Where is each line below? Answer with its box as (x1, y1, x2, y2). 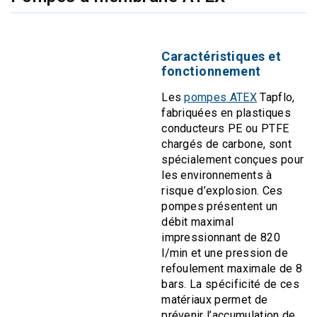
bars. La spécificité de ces (161, 277, 299, 291)
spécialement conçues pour (161, 152, 304, 166)
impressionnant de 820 (161, 230, 280, 244)
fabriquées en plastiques (161, 105, 291, 120)
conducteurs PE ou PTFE (161, 121, 289, 135)
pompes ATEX (184, 90, 257, 104)
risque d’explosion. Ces (161, 183, 283, 197)
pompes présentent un (161, 199, 278, 213)
